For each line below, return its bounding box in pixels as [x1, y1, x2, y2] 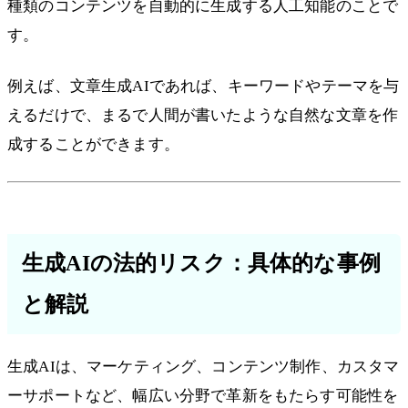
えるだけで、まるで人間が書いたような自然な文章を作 [7, 107, 399, 125]
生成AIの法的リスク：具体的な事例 [22, 251, 381, 276]
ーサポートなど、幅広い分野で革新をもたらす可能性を [7, 387, 399, 405]
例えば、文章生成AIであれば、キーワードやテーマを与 [7, 77, 400, 96]
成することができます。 [7, 136, 179, 154]
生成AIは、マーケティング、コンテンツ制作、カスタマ [7, 358, 400, 376]
